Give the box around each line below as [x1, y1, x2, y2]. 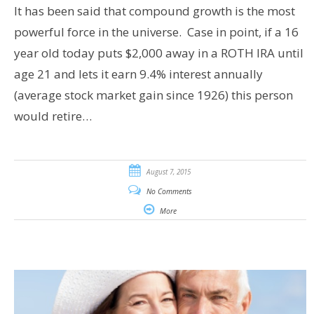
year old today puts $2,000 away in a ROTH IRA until [13, 45, 303, 62]
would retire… [13, 108, 92, 125]
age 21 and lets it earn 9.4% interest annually [13, 66, 263, 83]
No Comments [146, 186, 192, 197]
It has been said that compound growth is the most [13, 3, 295, 20]
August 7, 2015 [146, 167, 191, 177]
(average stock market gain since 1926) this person [13, 87, 293, 104]
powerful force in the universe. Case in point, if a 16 [13, 24, 299, 41]
